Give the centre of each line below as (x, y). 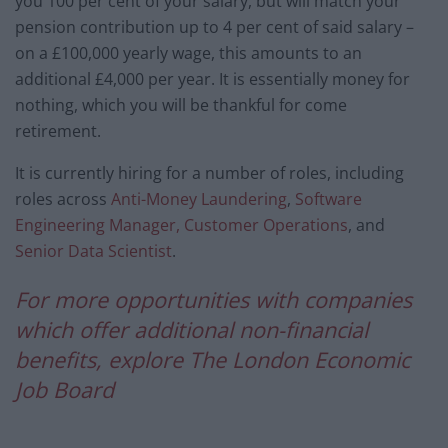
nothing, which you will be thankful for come (181, 104)
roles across (63, 198)
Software (326, 198)
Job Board (64, 390)
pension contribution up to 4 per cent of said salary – (214, 26)
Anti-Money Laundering (199, 198)
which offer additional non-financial (191, 330)
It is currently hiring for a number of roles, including (209, 172)
